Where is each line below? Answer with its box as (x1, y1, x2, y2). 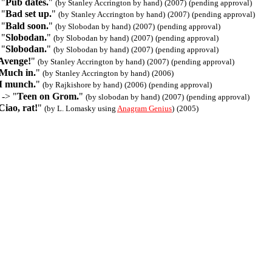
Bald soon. (5, 20, 49, 31)
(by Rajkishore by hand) (42, 80, 122, 90)
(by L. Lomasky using (44, 103, 117, 113)
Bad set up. (5, 8, 52, 19)
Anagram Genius (117, 103, 172, 113)
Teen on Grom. (17, 90, 79, 101)
